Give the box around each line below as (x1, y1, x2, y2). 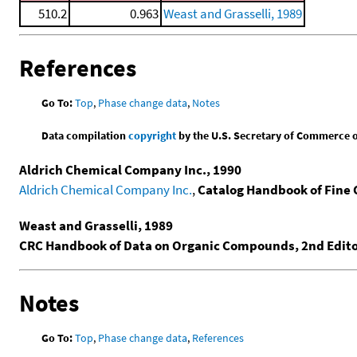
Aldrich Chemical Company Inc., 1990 (19, 160, 241, 178)
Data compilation (41, 127, 129, 143)
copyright (128, 127, 177, 143)
